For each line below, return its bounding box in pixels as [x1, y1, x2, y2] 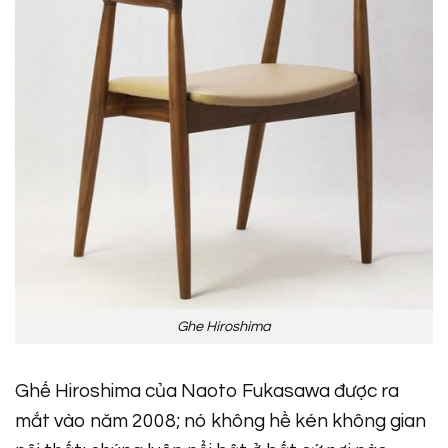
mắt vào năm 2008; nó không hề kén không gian [15, 410, 426, 431]
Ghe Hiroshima [177, 318, 271, 334]
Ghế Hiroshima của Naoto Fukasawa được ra [15, 380, 399, 401]
